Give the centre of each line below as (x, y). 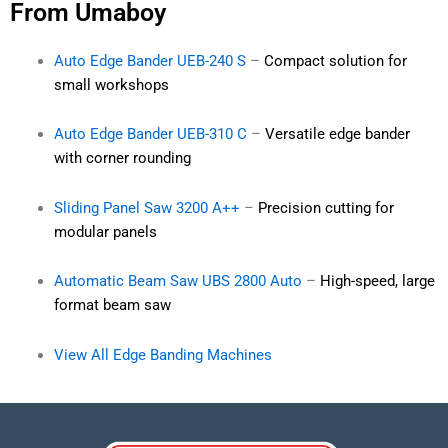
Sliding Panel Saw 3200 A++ (146, 207)
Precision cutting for (323, 207)
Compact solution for (335, 60)
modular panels (105, 231)
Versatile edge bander (337, 134)
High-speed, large (377, 281)
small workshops (111, 84)
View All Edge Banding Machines (162, 355)
